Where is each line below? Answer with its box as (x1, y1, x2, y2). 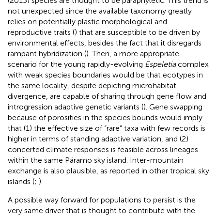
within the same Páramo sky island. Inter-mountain (8, 155, 184, 165)
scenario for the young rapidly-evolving (8, 59, 145, 69)
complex (176, 59, 209, 69)
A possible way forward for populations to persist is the (8, 195, 196, 204)
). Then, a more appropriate (86, 48, 179, 58)
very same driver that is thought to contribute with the (8, 205, 195, 215)
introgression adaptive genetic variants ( (8, 102, 143, 111)
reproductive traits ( (8, 27, 75, 37)
